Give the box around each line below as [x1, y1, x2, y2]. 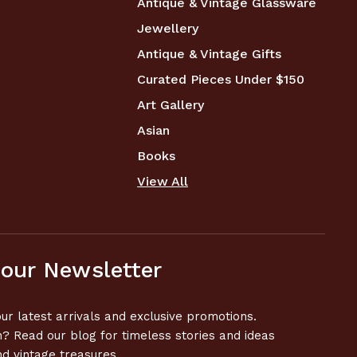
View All [136, 174, 188, 190]
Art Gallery [136, 97, 204, 113]
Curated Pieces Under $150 [136, 72, 304, 88]
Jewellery [136, 21, 198, 37]
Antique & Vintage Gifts [136, 46, 281, 62]
